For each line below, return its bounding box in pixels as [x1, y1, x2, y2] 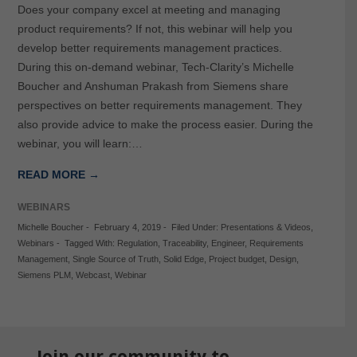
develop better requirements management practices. [17, 41, 282, 55]
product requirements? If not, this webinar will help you [17, 22, 292, 36]
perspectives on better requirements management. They [17, 99, 302, 112]
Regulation [116, 238, 158, 249]
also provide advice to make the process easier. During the [17, 118, 313, 131]
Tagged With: [64, 238, 117, 249]
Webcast [75, 270, 110, 280]
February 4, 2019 [93, 222, 161, 233]
